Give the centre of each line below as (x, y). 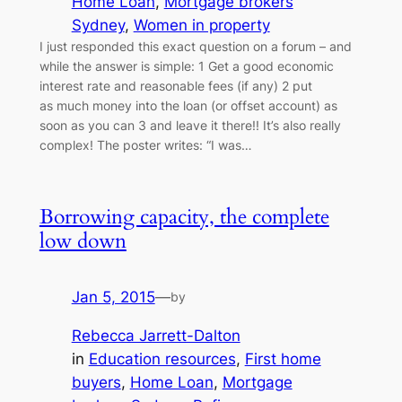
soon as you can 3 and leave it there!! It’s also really (190, 126)
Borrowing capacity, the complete (184, 217)
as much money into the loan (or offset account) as (188, 106)
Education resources (162, 359)
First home (283, 359)
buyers (96, 383)
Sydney (98, 26)
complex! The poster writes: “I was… (145, 145)
